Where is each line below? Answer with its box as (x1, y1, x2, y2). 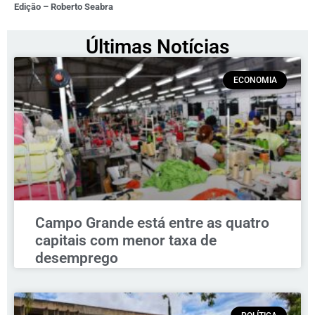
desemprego (35, 250, 118, 267)
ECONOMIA (233, 75, 277, 86)
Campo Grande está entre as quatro (35, 214, 269, 232)
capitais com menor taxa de (35, 232, 217, 250)
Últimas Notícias (86, 35, 229, 59)
